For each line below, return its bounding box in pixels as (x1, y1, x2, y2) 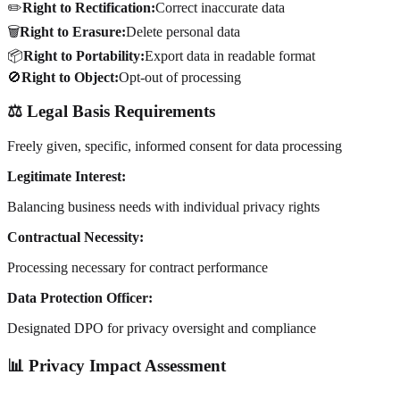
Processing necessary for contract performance (7, 260, 268, 276)
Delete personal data (126, 23, 240, 39)
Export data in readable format (145, 47, 315, 63)
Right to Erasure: (20, 23, 126, 39)
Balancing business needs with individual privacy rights (7, 199, 320, 215)
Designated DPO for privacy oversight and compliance (7, 321, 316, 337)
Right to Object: (21, 69, 119, 85)
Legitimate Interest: (7, 169, 126, 185)
